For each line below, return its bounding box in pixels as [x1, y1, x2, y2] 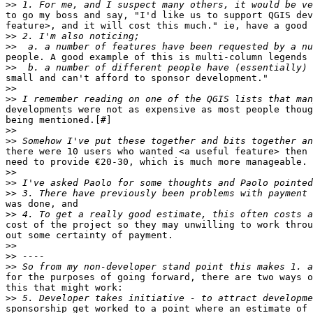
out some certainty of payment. [6, 230, 173, 241]
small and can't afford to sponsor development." [6, 73, 268, 84]
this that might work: [6, 282, 123, 293]
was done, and [6, 198, 78, 210]
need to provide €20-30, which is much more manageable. [6, 156, 307, 168]
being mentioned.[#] [6, 115, 112, 126]
